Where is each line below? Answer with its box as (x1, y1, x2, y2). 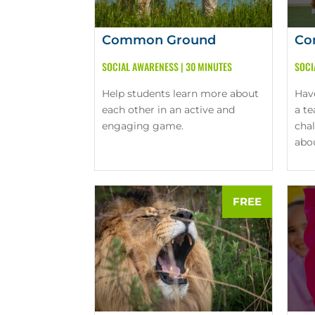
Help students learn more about (102, 87, 259, 101)
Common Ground (102, 32, 217, 49)
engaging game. (102, 120, 184, 133)
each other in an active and (102, 103, 236, 117)
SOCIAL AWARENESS (102, 59, 179, 75)
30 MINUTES (186, 59, 233, 75)
